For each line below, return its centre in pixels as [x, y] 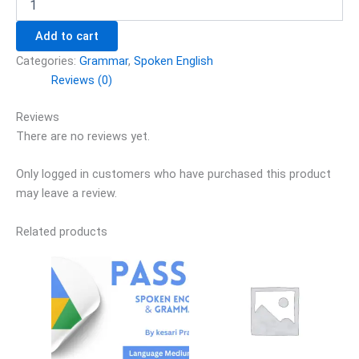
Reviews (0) [81, 81]
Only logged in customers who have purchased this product [173, 174]
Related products [62, 231]
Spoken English [173, 61]
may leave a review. [67, 194]
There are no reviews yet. [83, 136]
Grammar [104, 61]
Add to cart [67, 36]
